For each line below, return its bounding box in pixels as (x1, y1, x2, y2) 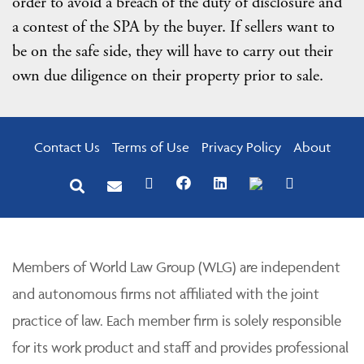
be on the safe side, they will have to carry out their (12, 40, 333, 62)
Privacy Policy (201, 138, 281, 155)
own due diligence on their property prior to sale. (12, 64, 323, 86)
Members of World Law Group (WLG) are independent (12, 258, 340, 275)
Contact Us (33, 138, 100, 155)
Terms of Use (111, 138, 189, 155)
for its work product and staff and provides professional (12, 338, 349, 356)
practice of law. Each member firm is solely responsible (12, 311, 341, 329)
